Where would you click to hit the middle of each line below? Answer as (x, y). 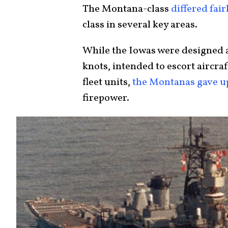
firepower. (106, 98)
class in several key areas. (140, 25)
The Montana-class (127, 9)
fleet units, (107, 82)
